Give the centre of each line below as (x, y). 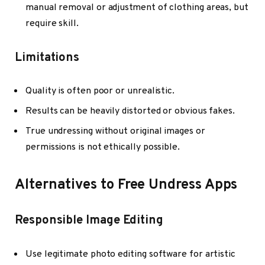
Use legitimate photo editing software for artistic (131, 254)
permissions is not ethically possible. (103, 148)
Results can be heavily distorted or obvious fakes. (130, 112)
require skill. (52, 23)
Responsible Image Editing (89, 221)
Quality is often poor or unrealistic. (100, 91)
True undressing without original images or (115, 132)
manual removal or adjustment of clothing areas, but (137, 7)
